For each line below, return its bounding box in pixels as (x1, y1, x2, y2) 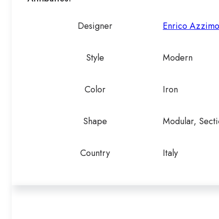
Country (80, 147, 110, 160)
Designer (77, 20, 112, 33)
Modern (163, 51, 193, 65)
